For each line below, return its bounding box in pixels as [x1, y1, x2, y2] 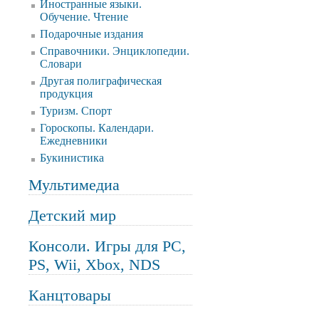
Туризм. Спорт [40, 105, 112, 117]
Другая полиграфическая [40, 75, 162, 87]
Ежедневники [40, 135, 108, 147]
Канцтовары [28, 286, 111, 304]
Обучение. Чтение [40, 11, 128, 23]
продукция [40, 88, 93, 100]
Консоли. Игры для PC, [28, 237, 186, 255]
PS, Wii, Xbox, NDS [28, 256, 160, 273]
